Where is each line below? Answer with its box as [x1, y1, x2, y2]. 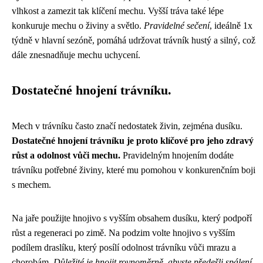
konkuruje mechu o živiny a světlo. [12, 21, 144, 31]
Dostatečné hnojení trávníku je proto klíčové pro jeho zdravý [12, 136, 254, 146]
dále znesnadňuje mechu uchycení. [12, 50, 140, 60]
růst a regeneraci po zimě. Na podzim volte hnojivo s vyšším [12, 228, 235, 238]
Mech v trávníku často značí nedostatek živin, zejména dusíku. [12, 121, 242, 131]
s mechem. [12, 180, 51, 190]
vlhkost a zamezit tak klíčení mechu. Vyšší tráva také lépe [12, 6, 224, 16]
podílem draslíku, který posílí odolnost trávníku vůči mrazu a [12, 242, 236, 252]
